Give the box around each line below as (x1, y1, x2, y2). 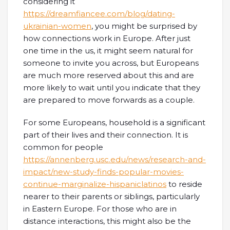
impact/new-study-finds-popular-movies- (23, 167, 184, 177)
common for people (23, 142, 103, 152)
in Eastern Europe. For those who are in (23, 204, 177, 214)
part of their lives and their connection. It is (23, 130, 188, 140)
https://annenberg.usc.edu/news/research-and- (23, 155, 206, 164)
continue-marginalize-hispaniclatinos (23, 179, 166, 189)
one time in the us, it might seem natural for (23, 46, 193, 55)
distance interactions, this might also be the (23, 216, 191, 226)
